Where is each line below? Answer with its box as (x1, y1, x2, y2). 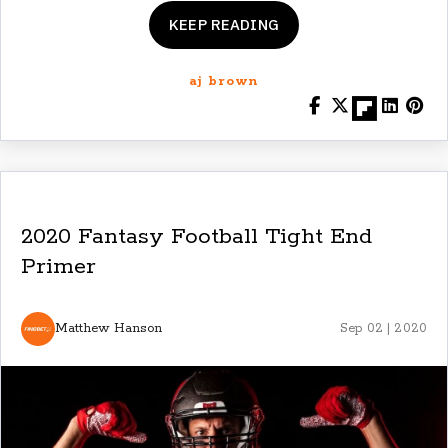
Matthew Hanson (55, 320, 163, 338)
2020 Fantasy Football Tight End (21, 222, 372, 251)
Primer (21, 252, 96, 281)
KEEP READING (169, 14, 279, 34)
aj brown (189, 72, 259, 90)
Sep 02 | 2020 (340, 320, 427, 336)
